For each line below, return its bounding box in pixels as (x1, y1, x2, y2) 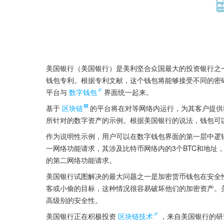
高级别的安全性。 (46, 194, 102, 205)
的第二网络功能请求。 (46, 154, 116, 165)
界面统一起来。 (104, 86, 153, 97)
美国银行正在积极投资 (46, 210, 116, 221)
